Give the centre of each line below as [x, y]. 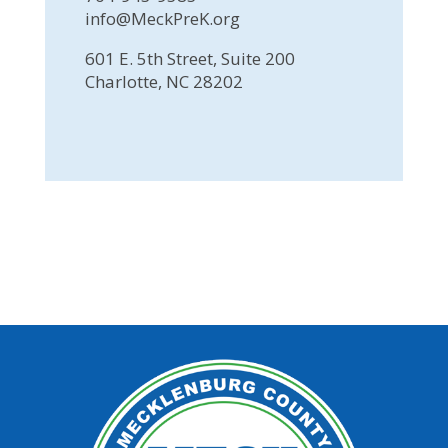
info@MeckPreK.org [162, 18]
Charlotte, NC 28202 [163, 81]
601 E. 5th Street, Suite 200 [189, 58]
